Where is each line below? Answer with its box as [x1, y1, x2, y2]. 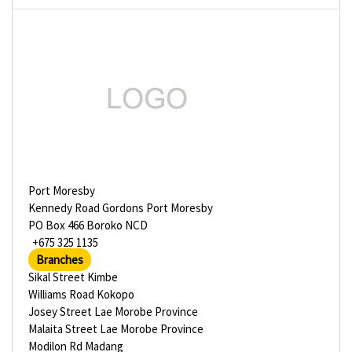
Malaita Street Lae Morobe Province [28, 321, 203, 336]
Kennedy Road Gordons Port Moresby [28, 200, 213, 215]
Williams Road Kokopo [28, 287, 134, 302]
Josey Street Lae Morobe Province [28, 304, 198, 319]
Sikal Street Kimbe [28, 269, 118, 284]
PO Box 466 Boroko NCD [28, 218, 148, 233]
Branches [36, 252, 83, 267]
